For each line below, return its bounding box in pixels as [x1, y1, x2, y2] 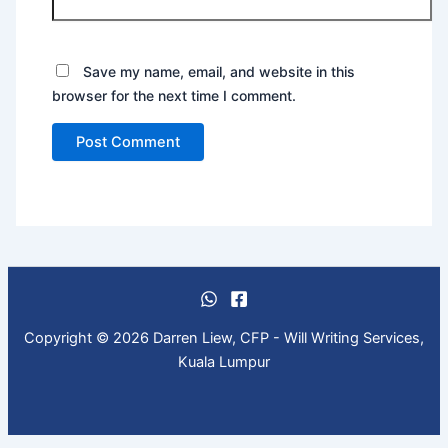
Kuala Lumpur [178, 352, 270, 371]
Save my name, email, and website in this [83, 63, 356, 81]
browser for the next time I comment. [52, 87, 297, 105]
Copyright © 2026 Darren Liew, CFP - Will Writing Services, [24, 328, 424, 347]
